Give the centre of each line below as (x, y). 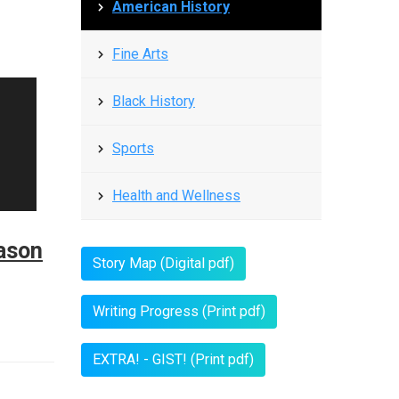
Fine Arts (140, 54)
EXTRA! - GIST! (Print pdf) (173, 359)
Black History (154, 101)
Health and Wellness (176, 195)
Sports (133, 148)
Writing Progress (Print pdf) (179, 311)
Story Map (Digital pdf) (163, 263)
